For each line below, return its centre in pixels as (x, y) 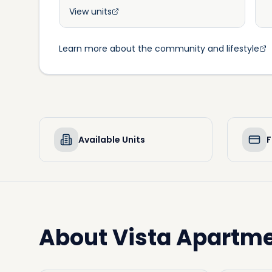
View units (90, 12)
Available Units (112, 140)
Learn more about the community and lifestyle (159, 49)
